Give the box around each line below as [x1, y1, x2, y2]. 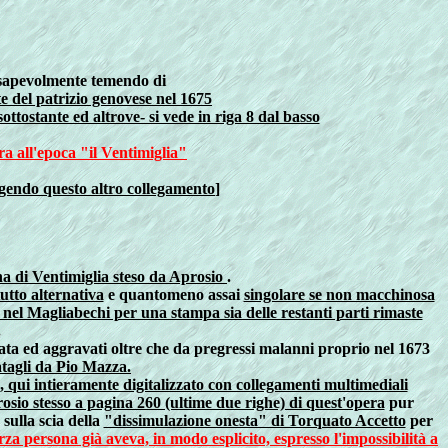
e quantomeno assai [103, 286, 244, 303]
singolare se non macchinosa [243, 286, 435, 303]
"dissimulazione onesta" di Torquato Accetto [103, 412, 406, 429]
